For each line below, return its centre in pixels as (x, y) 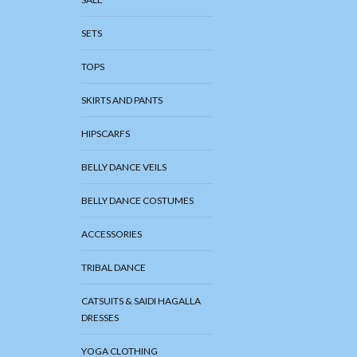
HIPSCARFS (106, 133)
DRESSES (100, 318)
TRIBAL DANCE (114, 267)
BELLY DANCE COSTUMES (138, 200)
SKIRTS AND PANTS (122, 100)
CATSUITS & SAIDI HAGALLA (141, 301)
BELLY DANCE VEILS (124, 167)
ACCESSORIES (112, 234)
